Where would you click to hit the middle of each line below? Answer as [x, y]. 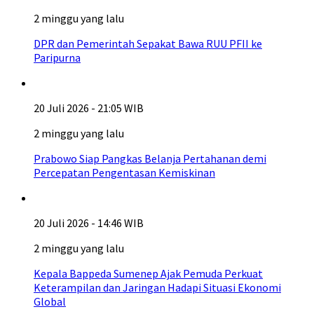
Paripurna [57, 57]
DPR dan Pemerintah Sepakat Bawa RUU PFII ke [148, 43]
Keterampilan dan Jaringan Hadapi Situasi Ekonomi [157, 287]
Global [50, 301]
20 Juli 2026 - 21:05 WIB [89, 108]
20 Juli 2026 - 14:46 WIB [89, 223]
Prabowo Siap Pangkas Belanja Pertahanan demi [150, 158]
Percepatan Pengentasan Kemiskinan [124, 172]
